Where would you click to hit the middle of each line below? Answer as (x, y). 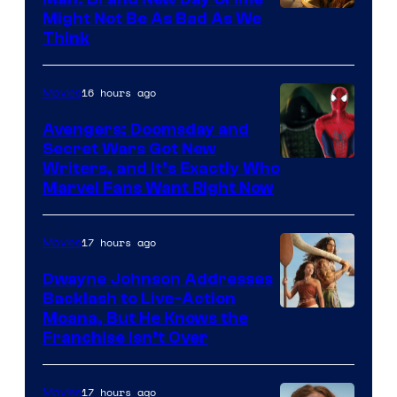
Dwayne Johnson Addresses (158, 280)
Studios (308, 197)
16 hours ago (119, 93)
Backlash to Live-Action (139, 299)
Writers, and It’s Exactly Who (161, 169)
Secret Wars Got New (129, 149)
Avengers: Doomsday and (146, 130)
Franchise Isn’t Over (125, 338)
